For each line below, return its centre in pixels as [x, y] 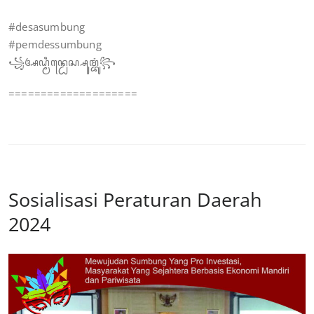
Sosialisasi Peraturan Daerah [135, 200]
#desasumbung [47, 27]
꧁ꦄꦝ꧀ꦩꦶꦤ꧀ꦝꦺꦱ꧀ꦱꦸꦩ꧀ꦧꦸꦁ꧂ [62, 62]
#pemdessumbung [55, 45]
